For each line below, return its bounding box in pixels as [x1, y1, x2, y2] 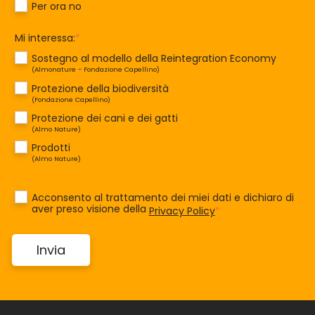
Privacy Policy [148, 203, 215, 218]
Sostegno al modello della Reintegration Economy [31, 51, 276, 66]
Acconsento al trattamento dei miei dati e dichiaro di [31, 191, 294, 205]
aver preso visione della [31, 202, 149, 217]
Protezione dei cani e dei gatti [31, 110, 178, 125]
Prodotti [31, 140, 70, 155]
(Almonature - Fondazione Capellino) [31, 65, 160, 75]
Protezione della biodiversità [31, 81, 169, 96]
